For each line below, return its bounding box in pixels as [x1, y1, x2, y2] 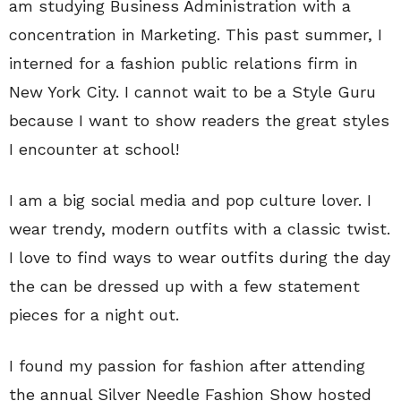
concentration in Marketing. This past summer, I [9, 25, 382, 44]
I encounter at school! [9, 140, 179, 158]
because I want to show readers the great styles [9, 111, 389, 130]
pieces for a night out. [9, 305, 179, 324]
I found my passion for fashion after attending [9, 356, 365, 375]
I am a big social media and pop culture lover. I [9, 191, 371, 209]
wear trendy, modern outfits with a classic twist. [9, 219, 390, 238]
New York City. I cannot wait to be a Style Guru [9, 82, 376, 101]
